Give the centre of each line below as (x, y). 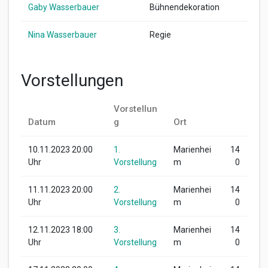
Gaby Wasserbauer (64, 7)
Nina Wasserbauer (63, 34)
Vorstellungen (72, 80)
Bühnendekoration (185, 7)
